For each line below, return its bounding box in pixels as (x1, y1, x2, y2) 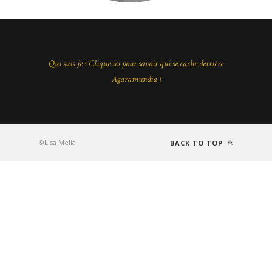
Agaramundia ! (111, 73, 161, 85)
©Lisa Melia (39, 138, 76, 147)
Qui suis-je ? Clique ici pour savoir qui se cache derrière (49, 58, 223, 69)
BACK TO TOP (170, 138, 225, 148)
